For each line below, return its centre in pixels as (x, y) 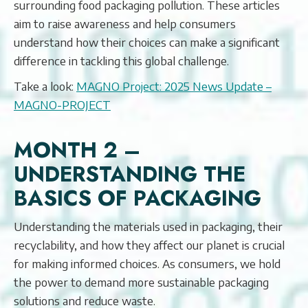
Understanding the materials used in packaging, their (148, 226)
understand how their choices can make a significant (147, 42)
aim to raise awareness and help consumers (125, 23)
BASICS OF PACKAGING (137, 198)
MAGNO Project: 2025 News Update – (174, 86)
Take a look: (45, 86)
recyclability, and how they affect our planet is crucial (149, 245)
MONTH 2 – (77, 150)
